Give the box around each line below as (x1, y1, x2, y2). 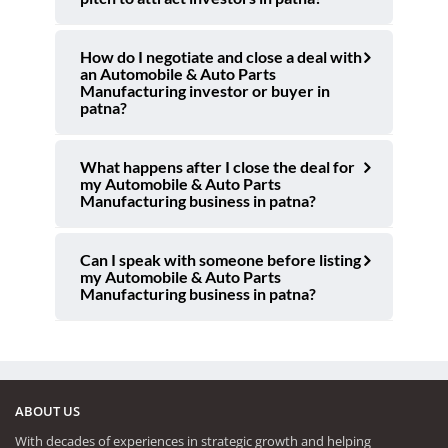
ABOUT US (15, 402, 80, 421)
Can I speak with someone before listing (80, 249, 361, 269)
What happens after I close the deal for (80, 156, 355, 176)
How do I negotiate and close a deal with (80, 46, 362, 66)
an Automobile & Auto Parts (80, 63, 276, 83)
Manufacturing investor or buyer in (80, 80, 330, 100)
